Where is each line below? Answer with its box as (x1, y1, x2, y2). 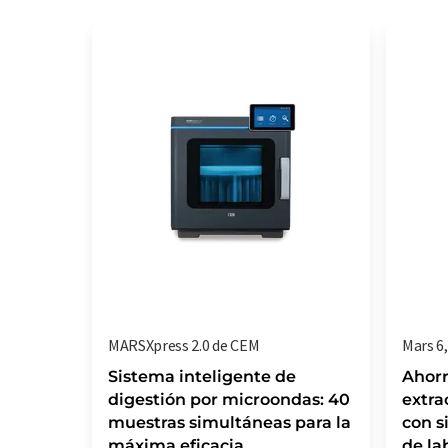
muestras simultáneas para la (108, 413, 351, 432)
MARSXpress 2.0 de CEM (108, 335, 260, 355)
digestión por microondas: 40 (108, 390, 350, 409)
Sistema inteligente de (108, 367, 296, 386)
